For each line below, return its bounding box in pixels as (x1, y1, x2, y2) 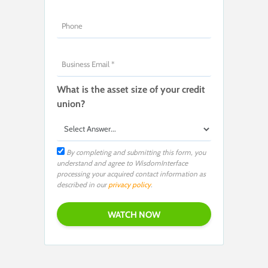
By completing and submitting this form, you (64, 147, 206, 157)
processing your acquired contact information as (57, 169, 206, 178)
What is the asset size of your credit (57, 83, 205, 95)
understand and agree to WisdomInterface (57, 158, 188, 167)
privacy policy (108, 179, 151, 189)
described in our (57, 179, 108, 189)
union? (57, 98, 85, 109)
